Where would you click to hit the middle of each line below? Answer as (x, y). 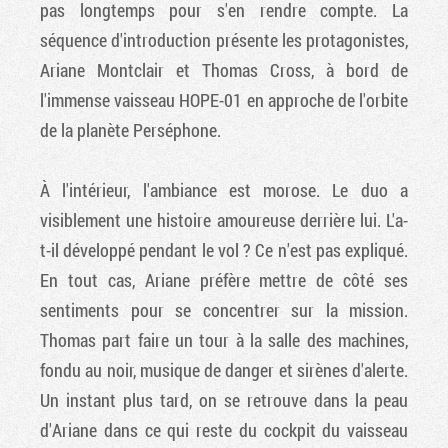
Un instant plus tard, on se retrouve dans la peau (224, 399)
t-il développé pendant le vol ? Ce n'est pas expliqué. (224, 249)
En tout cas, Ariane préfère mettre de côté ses (224, 279)
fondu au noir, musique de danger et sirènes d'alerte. (224, 369)
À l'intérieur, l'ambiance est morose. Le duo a (224, 189)
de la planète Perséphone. (130, 129)
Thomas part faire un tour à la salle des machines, (224, 339)
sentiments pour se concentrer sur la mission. (224, 309)
